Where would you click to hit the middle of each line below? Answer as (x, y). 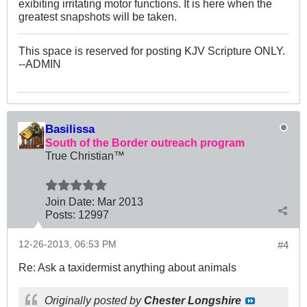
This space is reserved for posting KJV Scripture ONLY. (152, 50)
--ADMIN (40, 63)
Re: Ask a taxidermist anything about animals (127, 267)
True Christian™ (85, 155)
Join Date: (70, 201)
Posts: (60, 214)
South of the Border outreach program (145, 142)
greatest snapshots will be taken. (98, 16)
